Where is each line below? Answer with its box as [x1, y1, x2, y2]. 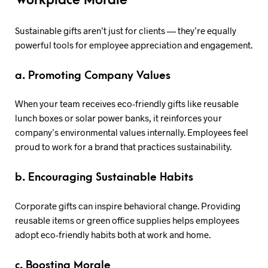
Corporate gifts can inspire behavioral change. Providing [15, 200, 240, 211]
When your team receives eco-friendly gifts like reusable [15, 98, 239, 109]
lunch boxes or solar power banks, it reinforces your [15, 112, 222, 123]
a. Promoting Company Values [15, 69, 170, 82]
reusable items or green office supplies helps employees [15, 214, 239, 226]
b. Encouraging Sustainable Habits [15, 171, 193, 184]
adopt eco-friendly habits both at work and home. [15, 229, 211, 240]
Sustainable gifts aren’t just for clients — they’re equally [15, 25, 236, 36]
